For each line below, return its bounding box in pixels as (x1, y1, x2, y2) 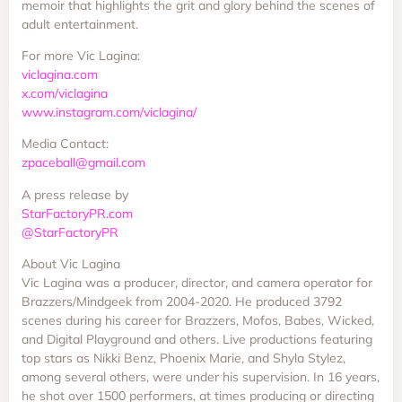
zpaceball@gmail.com (22, 154, 145, 171)
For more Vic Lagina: (22, 47, 140, 64)
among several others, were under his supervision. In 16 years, (22, 369, 380, 386)
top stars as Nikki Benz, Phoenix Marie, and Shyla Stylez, (22, 350, 345, 367)
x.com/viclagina (22, 84, 108, 101)
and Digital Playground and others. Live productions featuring (22, 331, 372, 348)
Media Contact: (22, 135, 109, 153)
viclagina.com (22, 66, 98, 83)
